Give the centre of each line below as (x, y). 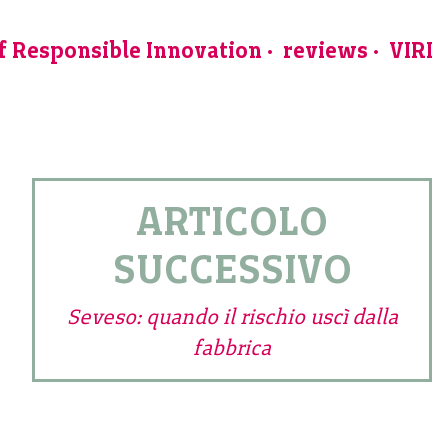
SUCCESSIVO (232, 269)
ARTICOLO (232, 221)
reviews (325, 50)
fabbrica (232, 348)
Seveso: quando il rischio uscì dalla (232, 317)
